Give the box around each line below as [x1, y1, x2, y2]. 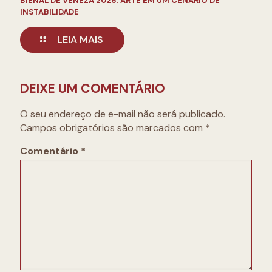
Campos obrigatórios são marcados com [20, 121, 205, 134]
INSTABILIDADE [20, 7, 79, 17]
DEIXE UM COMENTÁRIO [20, 80, 165, 97]
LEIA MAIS [57, 33, 104, 46]
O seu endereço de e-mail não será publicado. [20, 107, 225, 120]
